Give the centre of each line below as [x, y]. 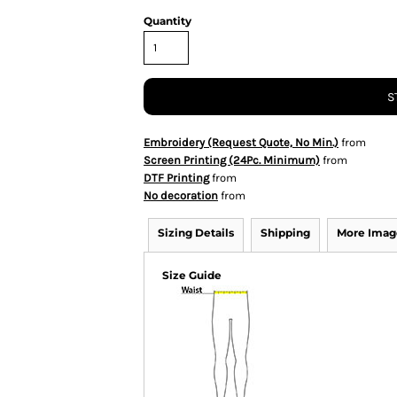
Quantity [167, 21]
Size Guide [192, 275]
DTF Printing [176, 178]
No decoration [181, 195]
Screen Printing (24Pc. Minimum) [232, 160]
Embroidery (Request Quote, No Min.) [241, 142]
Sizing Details [196, 233]
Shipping [285, 233]
